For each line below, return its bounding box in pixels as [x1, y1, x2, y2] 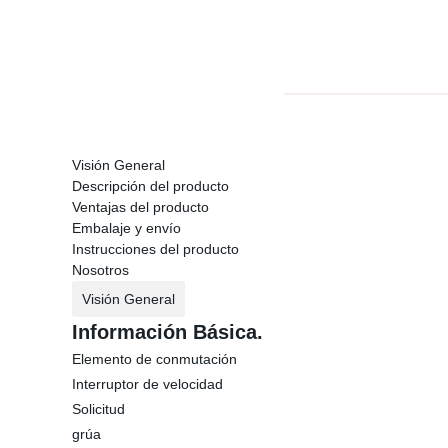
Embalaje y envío [72, 220, 181, 236]
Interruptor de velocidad [72, 376, 223, 392]
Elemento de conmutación [72, 351, 237, 367]
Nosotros [72, 262, 129, 278]
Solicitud [72, 401, 125, 417]
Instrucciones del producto [72, 241, 239, 257]
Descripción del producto [72, 178, 229, 194]
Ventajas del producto [72, 199, 209, 215]
